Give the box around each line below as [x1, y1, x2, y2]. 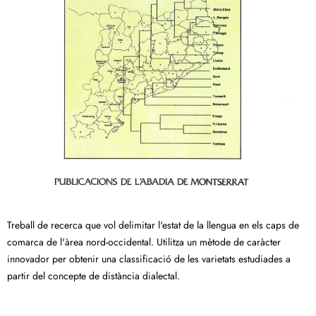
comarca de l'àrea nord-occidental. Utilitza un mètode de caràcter [7, 235, 281, 250]
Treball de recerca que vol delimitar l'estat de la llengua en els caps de [7, 218, 299, 233]
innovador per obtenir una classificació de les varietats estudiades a [7, 252, 291, 267]
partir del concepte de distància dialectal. [7, 269, 180, 284]
